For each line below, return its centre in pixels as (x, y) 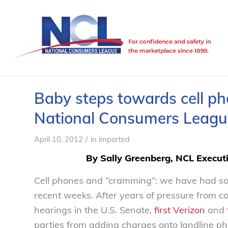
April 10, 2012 (59, 139)
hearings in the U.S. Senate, (94, 210)
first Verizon (180, 210)
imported (114, 139)
